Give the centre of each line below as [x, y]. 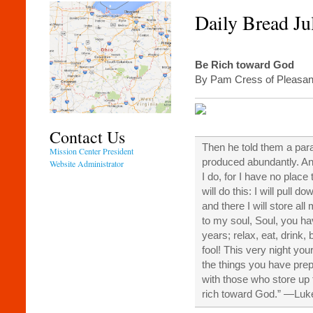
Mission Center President [92, 151]
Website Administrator [87, 164]
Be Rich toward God [244, 65]
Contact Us [88, 137]
